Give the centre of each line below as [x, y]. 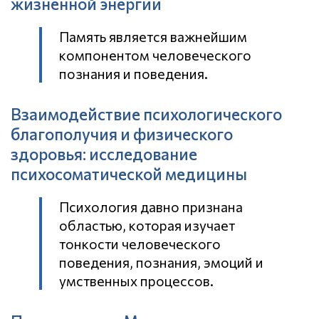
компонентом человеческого [155, 54]
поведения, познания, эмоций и [161, 262]
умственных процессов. [136, 280]
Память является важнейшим [153, 36]
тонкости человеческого [140, 243]
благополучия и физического [122, 134]
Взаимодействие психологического [146, 114]
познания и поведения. [134, 73]
